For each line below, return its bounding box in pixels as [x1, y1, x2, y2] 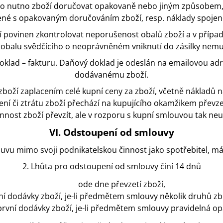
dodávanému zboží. [75, 69, 148, 81]
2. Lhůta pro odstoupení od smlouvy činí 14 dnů [22, 161, 201, 172]
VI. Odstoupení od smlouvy [49, 126, 174, 139]
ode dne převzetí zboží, [78, 179, 165, 190]
